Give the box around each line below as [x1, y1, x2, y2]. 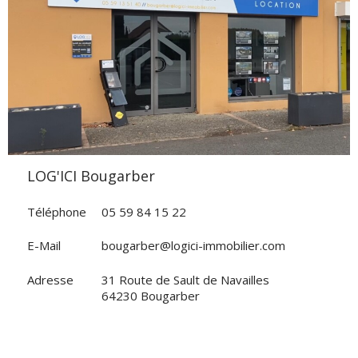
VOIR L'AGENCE [141, 43, 216, 58]
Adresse [27, 271, 74, 288]
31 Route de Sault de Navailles [101, 271, 269, 288]
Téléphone [27, 203, 86, 220]
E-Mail [27, 237, 61, 253]
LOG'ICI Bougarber [35, 166, 155, 185]
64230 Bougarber [101, 287, 200, 304]
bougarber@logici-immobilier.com [101, 237, 285, 253]
